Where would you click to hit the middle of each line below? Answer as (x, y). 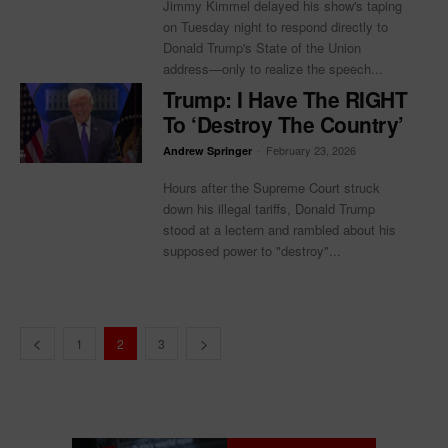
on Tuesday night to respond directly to (275, 26)
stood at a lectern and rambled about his (279, 230)
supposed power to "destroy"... (251, 251)
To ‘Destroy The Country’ (283, 124)
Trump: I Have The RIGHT (285, 99)
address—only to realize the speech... (272, 68)
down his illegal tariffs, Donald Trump (268, 209)
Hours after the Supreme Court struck (271, 188)
